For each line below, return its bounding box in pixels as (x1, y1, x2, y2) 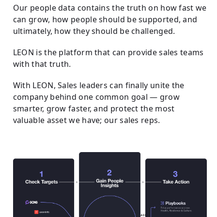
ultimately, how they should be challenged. (13, 25, 175, 36)
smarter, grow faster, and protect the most (13, 103, 175, 114)
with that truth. (13, 58, 71, 69)
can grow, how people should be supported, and (13, 14, 198, 25)
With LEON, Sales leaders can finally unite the (13, 79, 185, 91)
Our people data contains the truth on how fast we (13, 2, 207, 13)
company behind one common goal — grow (13, 91, 180, 102)
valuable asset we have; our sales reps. (13, 114, 160, 125)
